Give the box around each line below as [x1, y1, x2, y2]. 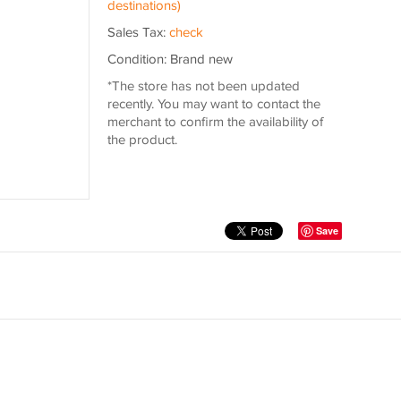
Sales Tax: [107, 25, 169, 40]
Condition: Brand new [107, 52, 233, 67]
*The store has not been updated [107, 79, 300, 94]
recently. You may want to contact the [107, 97, 320, 112]
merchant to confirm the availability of [107, 115, 323, 130]
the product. [107, 132, 177, 148]
